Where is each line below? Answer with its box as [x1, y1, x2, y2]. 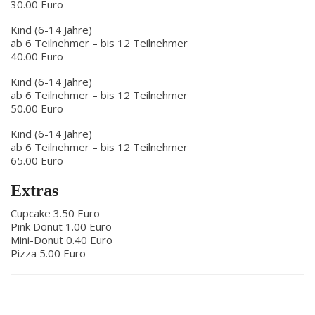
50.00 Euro [11, 101, 63, 115]
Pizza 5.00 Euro [11, 246, 86, 260]
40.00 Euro [11, 49, 63, 63]
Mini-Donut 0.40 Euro [11, 233, 112, 247]
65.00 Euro [11, 153, 63, 167]
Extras [11, 181, 58, 200]
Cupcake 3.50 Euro [11, 206, 100, 220]
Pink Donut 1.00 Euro [11, 219, 112, 233]
